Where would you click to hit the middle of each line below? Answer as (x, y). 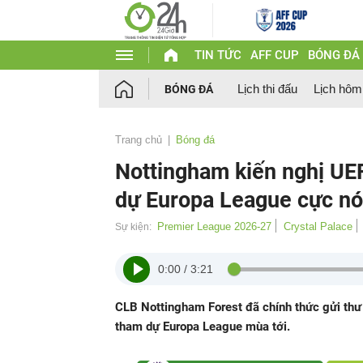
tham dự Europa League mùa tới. (203, 327)
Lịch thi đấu (267, 89)
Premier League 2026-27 (214, 226)
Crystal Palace (318, 226)
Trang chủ (139, 140)
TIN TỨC (218, 55)
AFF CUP (274, 55)
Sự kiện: (133, 227)
